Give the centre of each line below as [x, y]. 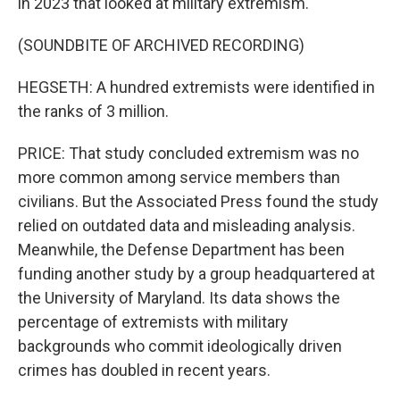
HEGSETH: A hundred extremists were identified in [196, 87]
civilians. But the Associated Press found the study [198, 201]
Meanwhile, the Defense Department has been [181, 250]
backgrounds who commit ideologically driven [180, 346]
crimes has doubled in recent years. [144, 370]
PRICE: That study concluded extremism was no [188, 153]
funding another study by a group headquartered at [196, 274]
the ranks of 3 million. [93, 111]
